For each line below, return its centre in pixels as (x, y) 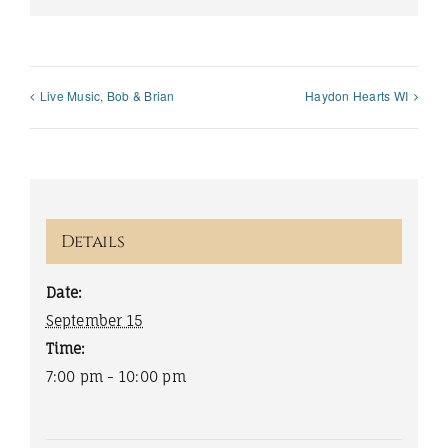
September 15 (94, 320)
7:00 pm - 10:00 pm (115, 376)
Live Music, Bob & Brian (107, 96)
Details (92, 241)
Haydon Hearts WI (356, 96)
